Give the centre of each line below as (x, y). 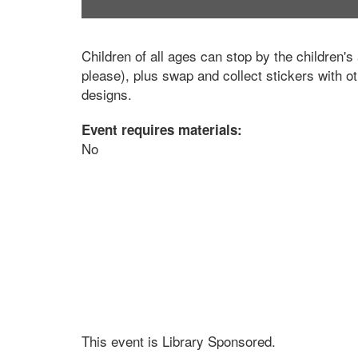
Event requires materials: (164, 129)
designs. (107, 94)
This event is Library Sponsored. (179, 341)
